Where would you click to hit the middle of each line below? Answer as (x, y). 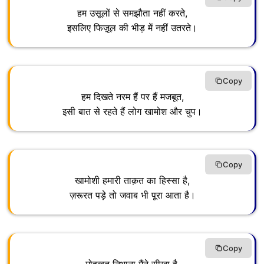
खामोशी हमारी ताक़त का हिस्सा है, (132, 181)
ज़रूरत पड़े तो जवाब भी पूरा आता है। (132, 195)
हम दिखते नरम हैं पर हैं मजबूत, (132, 97)
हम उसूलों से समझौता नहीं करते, (132, 13)
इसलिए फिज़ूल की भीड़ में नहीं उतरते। (132, 28)
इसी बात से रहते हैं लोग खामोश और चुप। (132, 112)
